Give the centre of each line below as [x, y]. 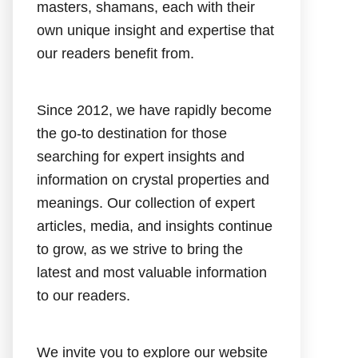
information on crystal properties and [153, 180]
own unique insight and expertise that [155, 30]
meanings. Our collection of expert [146, 203]
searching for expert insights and [141, 157]
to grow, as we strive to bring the [140, 249]
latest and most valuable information [152, 272]
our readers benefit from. [115, 54]
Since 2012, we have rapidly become [154, 110]
